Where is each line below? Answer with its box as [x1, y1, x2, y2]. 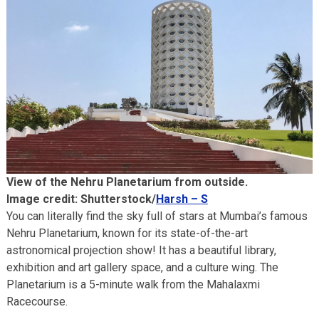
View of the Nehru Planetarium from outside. [6, 175, 248, 189]
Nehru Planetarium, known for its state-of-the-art [6, 226, 248, 241]
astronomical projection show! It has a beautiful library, [6, 244, 276, 258]
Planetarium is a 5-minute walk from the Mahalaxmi [6, 278, 260, 292]
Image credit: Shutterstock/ [6, 192, 156, 206]
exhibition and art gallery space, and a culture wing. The [6, 261, 278, 275]
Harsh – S [155, 192, 208, 206]
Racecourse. [6, 295, 68, 309]
